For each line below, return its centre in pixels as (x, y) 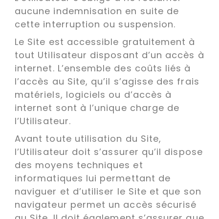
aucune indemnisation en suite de (97, 11)
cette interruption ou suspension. (97, 24)
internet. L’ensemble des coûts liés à (103, 68)
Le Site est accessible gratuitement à (105, 42)
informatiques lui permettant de (93, 178)
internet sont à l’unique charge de (97, 108)
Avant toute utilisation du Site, (88, 139)
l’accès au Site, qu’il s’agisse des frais (107, 81)
